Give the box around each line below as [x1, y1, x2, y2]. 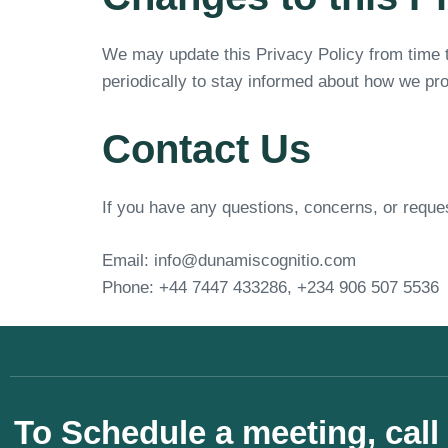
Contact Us [102, 127, 311, 172]
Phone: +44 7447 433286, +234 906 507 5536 [102, 277, 439, 297]
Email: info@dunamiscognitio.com [102, 250, 356, 270]
